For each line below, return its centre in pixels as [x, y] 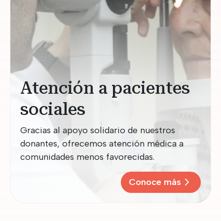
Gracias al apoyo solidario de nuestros [98, 130]
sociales [53, 109]
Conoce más [155, 182]
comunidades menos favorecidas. [87, 157]
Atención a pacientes [105, 88]
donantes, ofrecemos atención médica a [102, 143]
